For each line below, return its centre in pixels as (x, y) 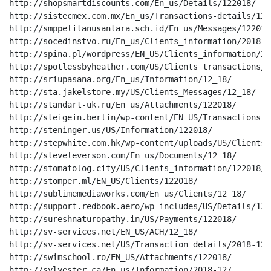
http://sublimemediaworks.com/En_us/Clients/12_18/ (128, 194)
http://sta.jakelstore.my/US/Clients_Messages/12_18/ (132, 92)
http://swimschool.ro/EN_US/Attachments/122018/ (120, 257)
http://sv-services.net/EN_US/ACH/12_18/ (103, 232)
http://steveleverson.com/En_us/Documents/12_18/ (123, 155)
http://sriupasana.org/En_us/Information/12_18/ (120, 79)
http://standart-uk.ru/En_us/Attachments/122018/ (123, 105)
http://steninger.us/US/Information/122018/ (111, 130)
